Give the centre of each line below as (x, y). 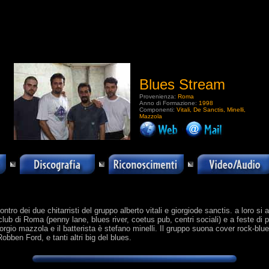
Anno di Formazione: (169, 103)
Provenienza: (159, 96)
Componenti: (158, 110)
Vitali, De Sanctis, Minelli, (211, 110)
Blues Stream (182, 84)
